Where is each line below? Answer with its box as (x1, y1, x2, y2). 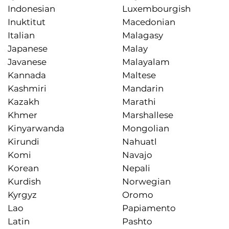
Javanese (7, 57, 47, 67)
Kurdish (7, 176, 41, 187)
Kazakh (7, 97, 39, 107)
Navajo (122, 150, 152, 161)
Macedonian (122, 17, 175, 28)
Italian (7, 30, 35, 41)
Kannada (7, 70, 46, 81)
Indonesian (7, 4, 55, 14)
